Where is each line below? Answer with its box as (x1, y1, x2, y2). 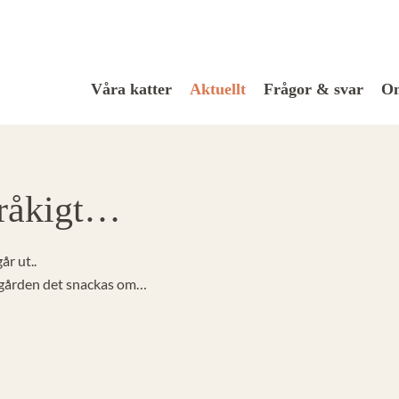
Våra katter (91, 79, 172, 98)
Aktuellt (190, 79, 246, 98)
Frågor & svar (264, 79, 363, 98)
